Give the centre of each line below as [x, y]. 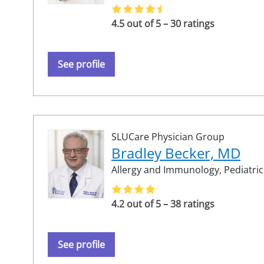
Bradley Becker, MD [176, 153]
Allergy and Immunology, [168, 169]
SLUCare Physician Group [168, 136]
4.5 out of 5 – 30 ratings [163, 23]
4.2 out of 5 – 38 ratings [163, 204]
